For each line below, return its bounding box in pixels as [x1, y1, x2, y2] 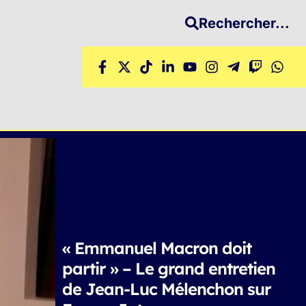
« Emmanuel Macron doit [61, 237, 251, 258]
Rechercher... [199, 15, 290, 31]
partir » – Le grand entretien [61, 258, 275, 279]
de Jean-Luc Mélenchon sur [61, 278, 271, 299]
